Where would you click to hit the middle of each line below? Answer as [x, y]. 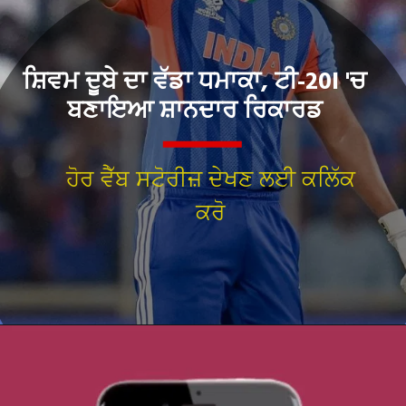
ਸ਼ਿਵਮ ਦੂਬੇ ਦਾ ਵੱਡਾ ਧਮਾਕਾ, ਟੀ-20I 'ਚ [195, 82]
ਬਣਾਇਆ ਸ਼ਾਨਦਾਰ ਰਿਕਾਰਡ [194, 111]
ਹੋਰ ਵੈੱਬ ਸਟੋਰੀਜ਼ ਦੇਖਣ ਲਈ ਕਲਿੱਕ [211, 179]
